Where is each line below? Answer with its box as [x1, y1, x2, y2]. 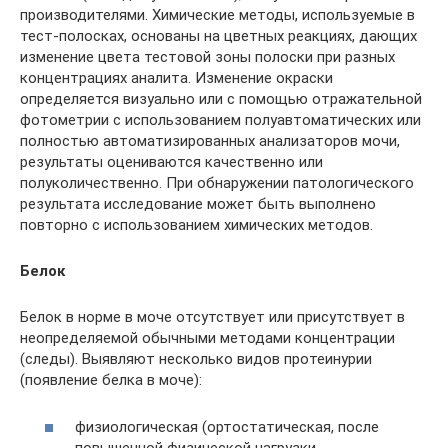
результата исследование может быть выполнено [20, 195, 376, 213]
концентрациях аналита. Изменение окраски [20, 69, 333, 87]
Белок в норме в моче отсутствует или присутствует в [20, 308, 405, 326]
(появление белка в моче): [20, 371, 202, 389]
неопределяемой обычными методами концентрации [20, 329, 395, 347]
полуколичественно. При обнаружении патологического [20, 174, 414, 192]
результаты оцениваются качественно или [20, 153, 323, 171]
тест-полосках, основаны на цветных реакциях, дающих [20, 27, 417, 45]
